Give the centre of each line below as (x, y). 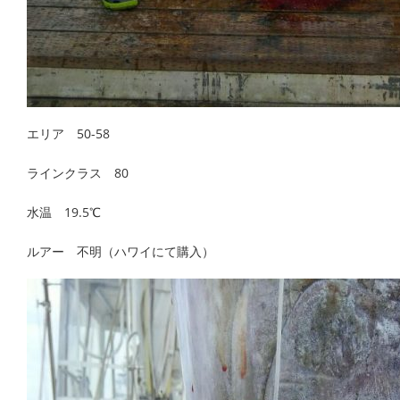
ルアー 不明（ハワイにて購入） (121, 251)
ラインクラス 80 (78, 172)
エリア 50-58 (68, 133)
